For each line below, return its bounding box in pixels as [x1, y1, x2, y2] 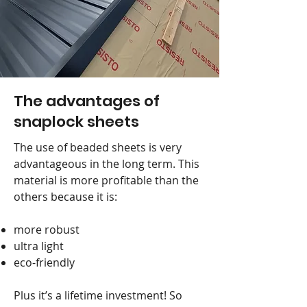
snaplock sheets [14, 111, 139, 132]
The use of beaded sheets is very [14, 140, 182, 155]
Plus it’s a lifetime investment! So [14, 288, 182, 303]
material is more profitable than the [14, 173, 199, 188]
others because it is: [14, 189, 117, 204]
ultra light [14, 238, 64, 254]
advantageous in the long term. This [14, 156, 199, 171]
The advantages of [14, 90, 160, 112]
